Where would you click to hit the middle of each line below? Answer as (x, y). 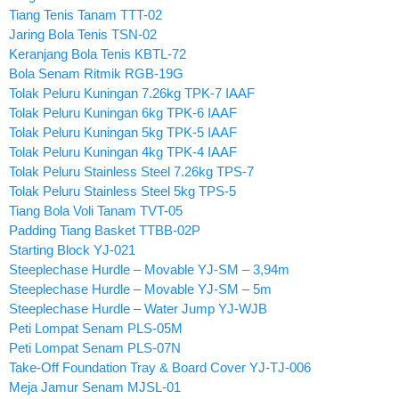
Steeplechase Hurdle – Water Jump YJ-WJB (138, 308)
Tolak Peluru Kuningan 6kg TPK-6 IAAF (123, 112)
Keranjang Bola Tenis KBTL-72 (98, 53)
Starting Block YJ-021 (72, 249)
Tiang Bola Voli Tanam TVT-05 (96, 210)
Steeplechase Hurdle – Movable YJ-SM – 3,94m (149, 269)
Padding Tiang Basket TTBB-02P (105, 230)
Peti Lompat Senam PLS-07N (95, 347)
